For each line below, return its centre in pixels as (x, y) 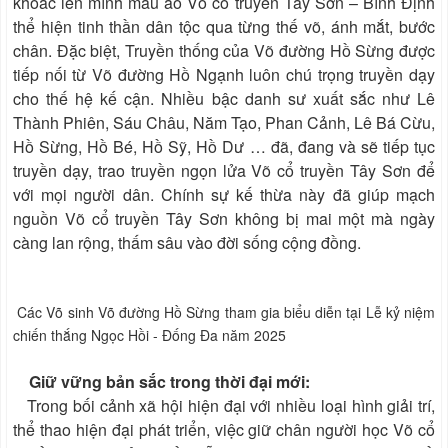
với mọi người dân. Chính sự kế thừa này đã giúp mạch (224, 195)
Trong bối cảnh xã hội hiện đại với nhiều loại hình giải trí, (231, 406)
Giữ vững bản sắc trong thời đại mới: (169, 382)
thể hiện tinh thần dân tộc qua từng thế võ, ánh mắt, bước (224, 27)
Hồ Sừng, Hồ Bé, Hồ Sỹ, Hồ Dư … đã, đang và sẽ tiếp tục (224, 147)
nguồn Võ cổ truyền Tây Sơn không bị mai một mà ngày (224, 219)
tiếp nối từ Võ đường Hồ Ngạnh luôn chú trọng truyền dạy (224, 75)
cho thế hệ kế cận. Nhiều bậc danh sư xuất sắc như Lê (224, 99)
